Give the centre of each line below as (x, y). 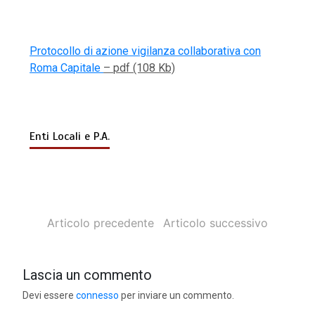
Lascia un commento (88, 275)
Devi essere (50, 295)
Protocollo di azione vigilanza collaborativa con (146, 51)
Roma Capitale (67, 67)
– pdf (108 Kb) (140, 67)
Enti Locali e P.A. (70, 136)
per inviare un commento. (177, 295)
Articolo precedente (101, 223)
